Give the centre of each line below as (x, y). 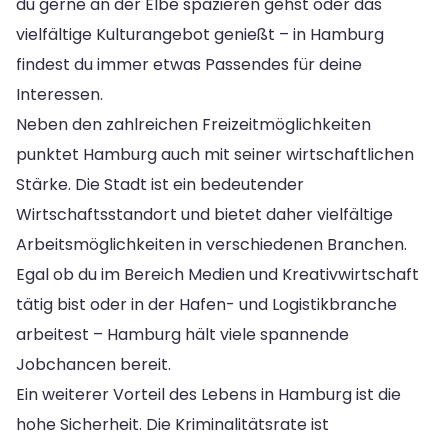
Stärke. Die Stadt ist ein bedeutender (160, 184)
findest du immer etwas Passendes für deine (189, 64)
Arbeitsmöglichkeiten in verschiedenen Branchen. (211, 244)
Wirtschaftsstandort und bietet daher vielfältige (204, 214)
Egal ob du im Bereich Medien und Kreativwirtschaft (217, 274)
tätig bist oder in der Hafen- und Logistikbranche (206, 304)
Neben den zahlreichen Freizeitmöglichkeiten (193, 124)
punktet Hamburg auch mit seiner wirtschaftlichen (215, 154)
